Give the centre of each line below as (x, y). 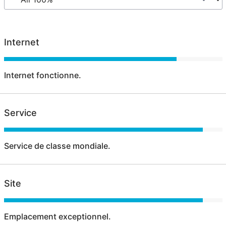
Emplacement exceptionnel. (57, 216)
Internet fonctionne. (42, 75)
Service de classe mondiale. (57, 146)
